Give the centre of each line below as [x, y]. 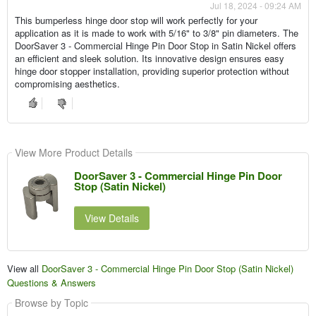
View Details [111, 218]
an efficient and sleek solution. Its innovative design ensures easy [149, 58]
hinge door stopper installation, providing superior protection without [152, 71]
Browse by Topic [51, 302]
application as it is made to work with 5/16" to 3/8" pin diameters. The [156, 32]
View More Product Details [73, 152]
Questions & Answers [51, 282]
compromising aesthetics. [67, 83]
